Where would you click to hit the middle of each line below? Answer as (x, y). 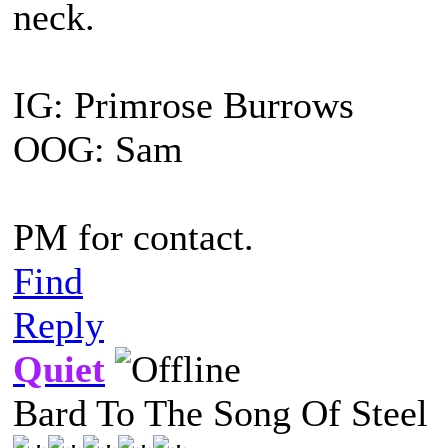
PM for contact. (133, 237)
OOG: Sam (98, 149)
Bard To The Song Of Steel (220, 413)
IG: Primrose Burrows (183, 105)
